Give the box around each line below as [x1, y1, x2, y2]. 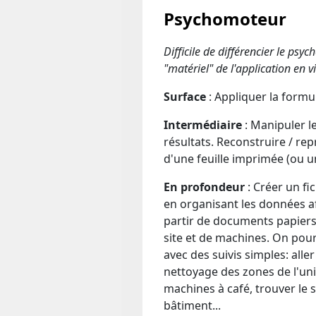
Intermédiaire [164, 116, 242, 133]
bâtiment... [164, 297, 221, 313]
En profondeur [164, 178, 245, 195]
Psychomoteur [164, 7, 286, 30]
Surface [164, 88, 209, 104]
